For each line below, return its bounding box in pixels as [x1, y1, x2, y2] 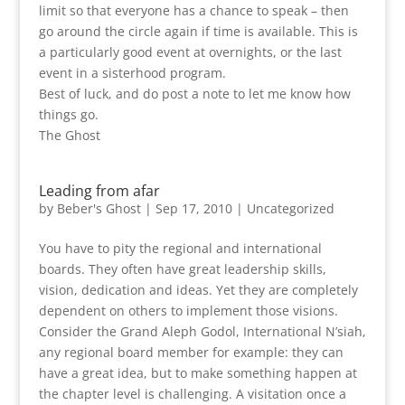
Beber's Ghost [56, 200, 141, 217]
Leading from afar [38, 181, 160, 201]
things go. [38, 106, 99, 123]
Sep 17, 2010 [155, 200, 232, 217]
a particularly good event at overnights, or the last [38, 43, 342, 61]
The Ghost [38, 127, 100, 144]
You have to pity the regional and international [38, 240, 322, 257]
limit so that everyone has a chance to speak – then [38, 2, 349, 19]
